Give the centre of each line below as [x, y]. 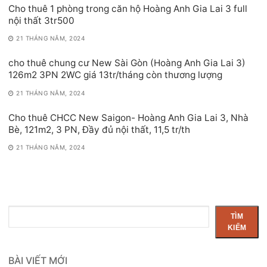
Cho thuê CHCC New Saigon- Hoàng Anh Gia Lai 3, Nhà [128, 117]
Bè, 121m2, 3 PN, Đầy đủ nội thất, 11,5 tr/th [99, 129]
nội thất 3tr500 [41, 21]
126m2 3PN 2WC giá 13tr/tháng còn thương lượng [115, 75]
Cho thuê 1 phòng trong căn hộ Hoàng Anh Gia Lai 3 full [128, 9]
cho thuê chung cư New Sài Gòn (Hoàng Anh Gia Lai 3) [127, 63]
